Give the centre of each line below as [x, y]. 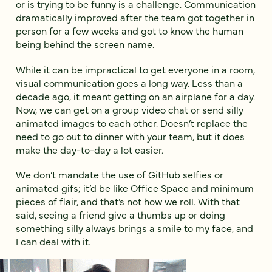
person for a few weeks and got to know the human [130, 31]
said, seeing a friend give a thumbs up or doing [121, 214]
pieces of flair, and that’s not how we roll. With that [128, 201]
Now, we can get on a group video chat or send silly [130, 109]
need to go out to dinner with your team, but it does [130, 136]
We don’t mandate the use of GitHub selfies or [120, 174]
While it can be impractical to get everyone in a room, [135, 69]
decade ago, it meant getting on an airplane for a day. [135, 96]
